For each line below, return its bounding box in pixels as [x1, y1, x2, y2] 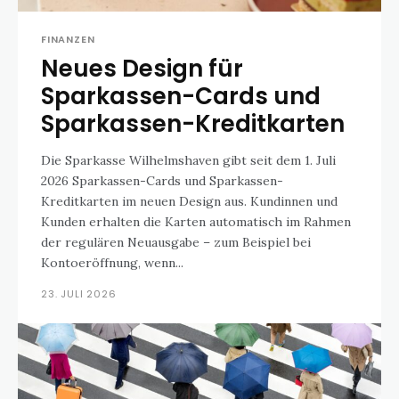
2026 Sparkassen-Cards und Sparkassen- [41, 173, 283, 189]
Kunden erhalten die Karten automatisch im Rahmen [41, 214, 351, 230]
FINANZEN [41, 32, 95, 46]
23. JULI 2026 [41, 287, 117, 301]
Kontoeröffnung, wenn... [41, 255, 183, 271]
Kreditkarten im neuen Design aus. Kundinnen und [41, 193, 338, 209]
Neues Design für [41, 53, 243, 85]
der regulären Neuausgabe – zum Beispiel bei [41, 234, 311, 250]
